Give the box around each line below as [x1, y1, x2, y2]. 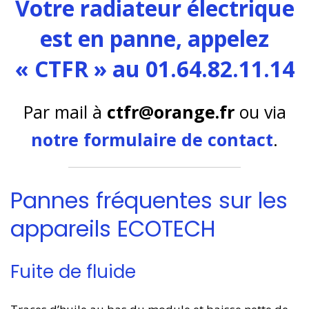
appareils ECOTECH [10, 212, 216, 244]
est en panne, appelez [40, 23, 269, 53]
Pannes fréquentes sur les [10, 184, 288, 216]
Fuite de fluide [10, 259, 136, 285]
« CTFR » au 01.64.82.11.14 [14, 54, 295, 83]
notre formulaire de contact [31, 128, 273, 151]
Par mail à [23, 100, 107, 123]
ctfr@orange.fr [106, 100, 235, 123]
